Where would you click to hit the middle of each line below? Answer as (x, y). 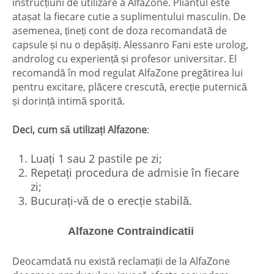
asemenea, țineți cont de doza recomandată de (120, 31)
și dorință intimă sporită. (68, 101)
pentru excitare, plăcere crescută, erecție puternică (130, 87)
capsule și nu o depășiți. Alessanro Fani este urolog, (130, 45)
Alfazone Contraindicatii (131, 231)
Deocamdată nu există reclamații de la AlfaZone (121, 261)
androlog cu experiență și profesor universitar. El (124, 59)
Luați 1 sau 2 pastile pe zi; (96, 159)
